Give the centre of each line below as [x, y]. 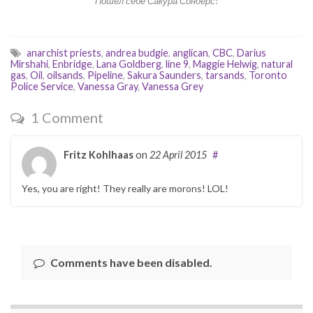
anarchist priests [64, 52]
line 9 [177, 64]
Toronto [268, 75]
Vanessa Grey [173, 86]
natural [277, 64]
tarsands [225, 75]
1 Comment [66, 117]
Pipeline [105, 75]
